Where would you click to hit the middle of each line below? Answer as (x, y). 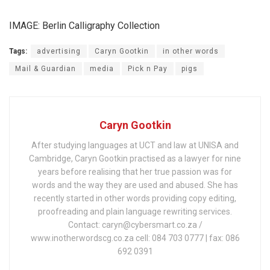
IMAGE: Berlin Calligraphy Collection (84, 26)
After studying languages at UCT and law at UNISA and (135, 146)
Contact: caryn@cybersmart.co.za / (135, 225)
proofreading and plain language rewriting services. (135, 212)
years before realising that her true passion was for (135, 172)
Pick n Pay (148, 69)
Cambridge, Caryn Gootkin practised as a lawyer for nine (135, 159)
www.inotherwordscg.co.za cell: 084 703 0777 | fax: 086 (135, 238)
